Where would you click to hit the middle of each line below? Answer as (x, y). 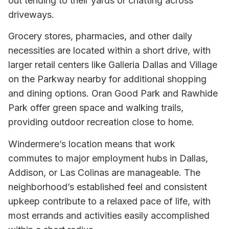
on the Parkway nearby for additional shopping (107, 79)
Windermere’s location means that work (92, 144)
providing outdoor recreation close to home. (101, 122)
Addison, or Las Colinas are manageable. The (104, 172)
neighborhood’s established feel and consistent (108, 187)
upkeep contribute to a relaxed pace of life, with (109, 201)
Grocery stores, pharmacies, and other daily (100, 36)
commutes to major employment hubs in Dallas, (108, 158)
